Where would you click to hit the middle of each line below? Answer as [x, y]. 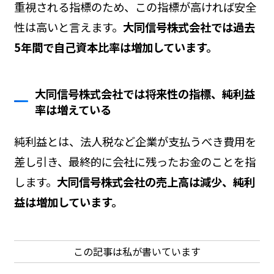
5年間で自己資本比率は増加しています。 [115, 47]
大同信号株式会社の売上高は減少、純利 [156, 181]
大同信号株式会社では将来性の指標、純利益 [145, 93]
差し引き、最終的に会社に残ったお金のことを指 [135, 161]
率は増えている [73, 109]
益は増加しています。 [68, 202]
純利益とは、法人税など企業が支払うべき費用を [135, 141]
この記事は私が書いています [137, 252]
